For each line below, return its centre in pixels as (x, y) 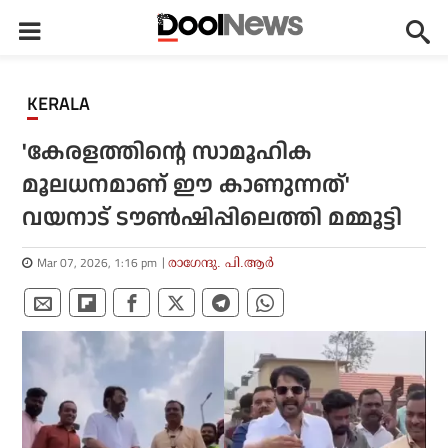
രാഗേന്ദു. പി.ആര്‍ (221, 262)
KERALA (64, 104)
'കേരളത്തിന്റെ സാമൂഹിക (167, 152)
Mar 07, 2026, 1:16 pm (97, 262)
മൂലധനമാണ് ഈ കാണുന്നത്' (186, 185)
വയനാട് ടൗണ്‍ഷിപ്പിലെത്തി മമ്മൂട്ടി (212, 218)
